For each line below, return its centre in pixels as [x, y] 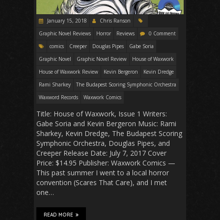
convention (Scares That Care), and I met [102, 183]
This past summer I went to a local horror [103, 173]
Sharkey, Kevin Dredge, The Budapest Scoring [109, 134]
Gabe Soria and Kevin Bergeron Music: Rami [106, 124]
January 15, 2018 [66, 21]
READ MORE [58, 215]
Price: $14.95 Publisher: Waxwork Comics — [106, 163]
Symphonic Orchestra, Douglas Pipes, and [103, 143]
